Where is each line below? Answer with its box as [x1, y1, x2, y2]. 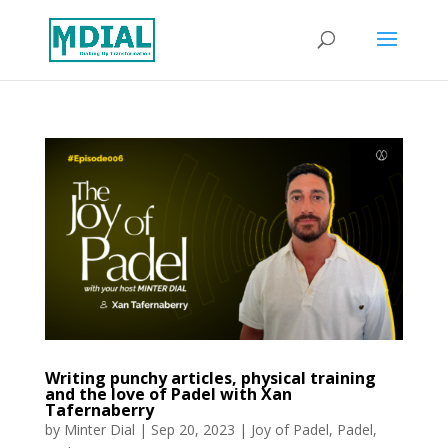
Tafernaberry [44, 398, 154, 421]
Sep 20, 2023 [150, 419, 235, 439]
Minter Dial [63, 419, 135, 439]
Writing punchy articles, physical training [44, 366, 376, 389]
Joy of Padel [250, 419, 329, 439]
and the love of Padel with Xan [44, 382, 292, 405]
